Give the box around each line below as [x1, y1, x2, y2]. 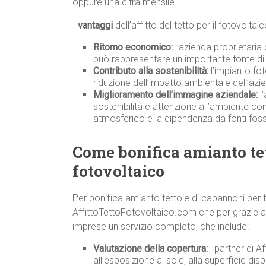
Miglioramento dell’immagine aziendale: [93, 89, 258, 101]
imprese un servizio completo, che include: [72, 221, 249, 233]
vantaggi [78, 20, 113, 31]
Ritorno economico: [93, 42, 173, 53]
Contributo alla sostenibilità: [93, 65, 208, 77]
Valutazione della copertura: [93, 243, 208, 255]
